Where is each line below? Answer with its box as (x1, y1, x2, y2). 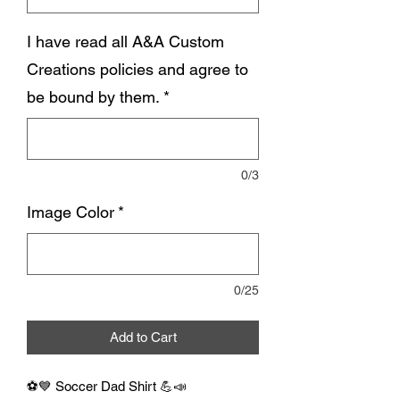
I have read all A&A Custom (27, 31, 224, 51)
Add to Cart (109, 329, 177, 345)
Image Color (27, 202, 114, 221)
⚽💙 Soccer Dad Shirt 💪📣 (27, 378, 187, 394)
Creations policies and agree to (27, 59, 248, 79)
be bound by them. (27, 87, 160, 106)
